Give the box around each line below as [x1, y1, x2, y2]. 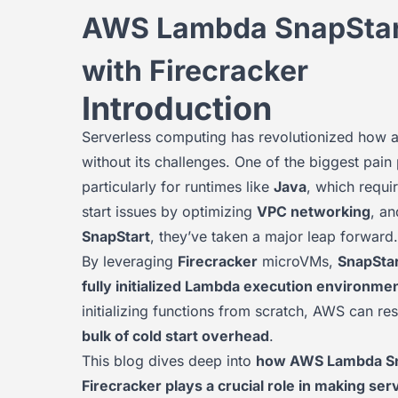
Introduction [82, 89, 272, 128]
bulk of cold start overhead [82, 327, 269, 345]
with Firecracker [82, 53, 308, 88]
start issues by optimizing [82, 203, 257, 220]
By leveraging [82, 252, 178, 270]
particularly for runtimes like [82, 178, 274, 195]
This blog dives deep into [82, 352, 256, 370]
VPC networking [257, 203, 370, 220]
